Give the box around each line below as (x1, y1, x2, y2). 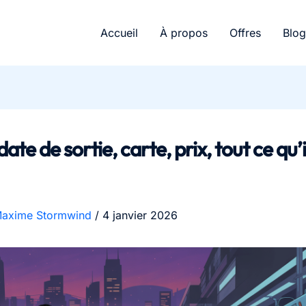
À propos (160, 25, 208, 40)
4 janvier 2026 (102, 208, 178, 223)
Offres (229, 25, 261, 40)
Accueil (100, 25, 138, 40)
